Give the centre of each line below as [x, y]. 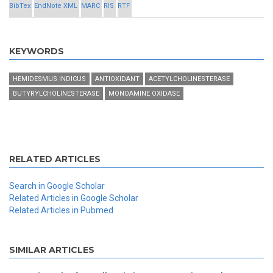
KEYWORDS [37, 51]
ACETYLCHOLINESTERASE [189, 79]
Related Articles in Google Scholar [74, 198]
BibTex [20, 6]
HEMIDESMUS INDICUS [49, 79]
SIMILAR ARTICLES [52, 250]
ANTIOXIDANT [117, 79]
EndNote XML [56, 6]
